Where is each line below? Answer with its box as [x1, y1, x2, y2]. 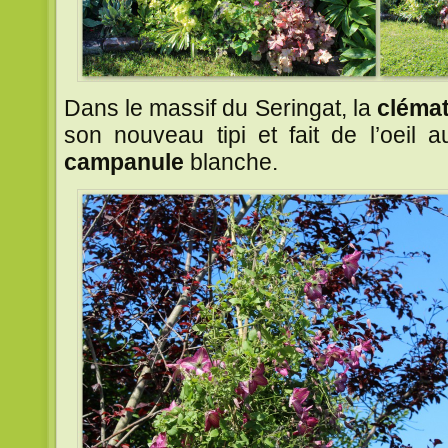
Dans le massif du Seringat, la [64, 94, 377, 121]
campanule [64, 148, 190, 175]
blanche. [190, 148, 278, 175]
